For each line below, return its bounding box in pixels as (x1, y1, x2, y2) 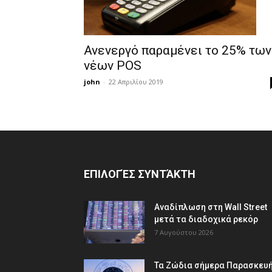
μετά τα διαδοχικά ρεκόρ (154, 214, 258, 225)
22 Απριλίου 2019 (109, 77, 163, 87)
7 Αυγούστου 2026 (154, 228, 213, 237)
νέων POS (84, 58, 141, 73)
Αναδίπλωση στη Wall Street (154, 202, 267, 212)
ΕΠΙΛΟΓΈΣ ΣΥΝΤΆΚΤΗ (84, 168, 195, 181)
